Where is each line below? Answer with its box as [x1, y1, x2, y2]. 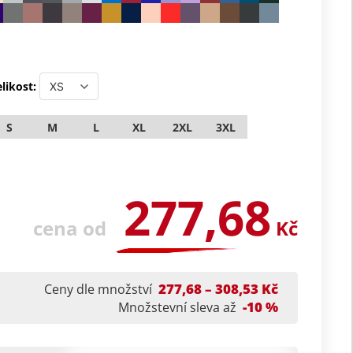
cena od [33, 215, 106, 241]
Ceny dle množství [44, 281, 152, 298]
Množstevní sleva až [118, 299, 236, 316]
